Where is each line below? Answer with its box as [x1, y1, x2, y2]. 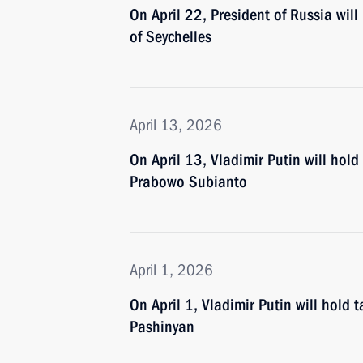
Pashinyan [130, 317, 194, 336]
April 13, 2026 [130, 115, 222, 135]
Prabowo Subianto [130, 172, 247, 191]
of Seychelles [130, 27, 211, 46]
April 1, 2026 [130, 260, 213, 280]
